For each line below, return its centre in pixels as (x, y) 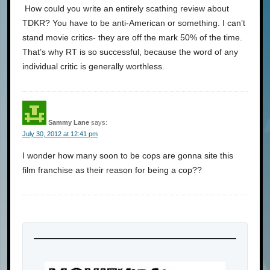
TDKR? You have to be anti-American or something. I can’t (134, 23)
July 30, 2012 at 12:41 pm (60, 133)
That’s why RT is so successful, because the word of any (130, 52)
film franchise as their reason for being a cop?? (112, 170)
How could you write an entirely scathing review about (126, 8)
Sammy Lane (69, 122)
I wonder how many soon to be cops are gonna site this (128, 155)
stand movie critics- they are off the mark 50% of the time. (132, 37)
